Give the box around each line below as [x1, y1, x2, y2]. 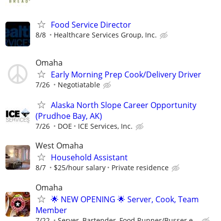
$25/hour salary [54, 163, 106, 173]
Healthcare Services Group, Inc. [54, 30, 157, 39]
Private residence [111, 163, 169, 173]
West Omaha [36, 140, 83, 151]
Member [36, 204, 67, 216]
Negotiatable [58, 79, 100, 89]
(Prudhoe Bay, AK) [36, 110, 102, 122]
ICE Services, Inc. [78, 121, 133, 131]
